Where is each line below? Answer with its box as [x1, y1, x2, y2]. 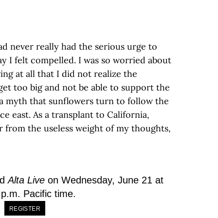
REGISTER [9, 205, 41, 212]
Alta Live [8, 175, 45, 185]
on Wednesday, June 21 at [45, 175, 163, 185]
